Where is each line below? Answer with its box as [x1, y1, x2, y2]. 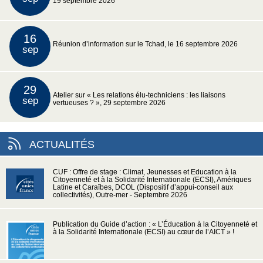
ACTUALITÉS [29, 138, 95, 150]
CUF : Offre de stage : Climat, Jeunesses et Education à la [53, 168, 237, 176]
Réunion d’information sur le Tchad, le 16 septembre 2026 [53, 40, 238, 48]
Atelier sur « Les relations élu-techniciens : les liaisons [53, 91, 225, 99]
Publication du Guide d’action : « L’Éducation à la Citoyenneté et [53, 220, 257, 228]
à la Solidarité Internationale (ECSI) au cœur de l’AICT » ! [53, 228, 234, 235]
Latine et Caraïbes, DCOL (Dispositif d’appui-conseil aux [53, 183, 233, 191]
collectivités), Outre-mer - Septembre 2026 [53, 191, 187, 198]
